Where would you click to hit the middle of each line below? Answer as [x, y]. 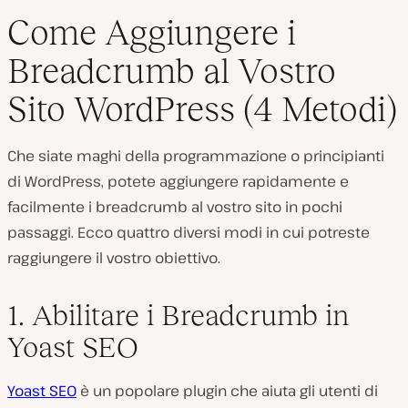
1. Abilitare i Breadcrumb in [178, 316]
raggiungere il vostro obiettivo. [114, 258]
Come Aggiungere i [152, 33]
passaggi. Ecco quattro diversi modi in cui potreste [189, 233]
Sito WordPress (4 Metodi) [202, 109]
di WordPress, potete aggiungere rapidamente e [178, 182]
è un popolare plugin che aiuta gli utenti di [227, 391]
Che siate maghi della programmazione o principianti [196, 156]
